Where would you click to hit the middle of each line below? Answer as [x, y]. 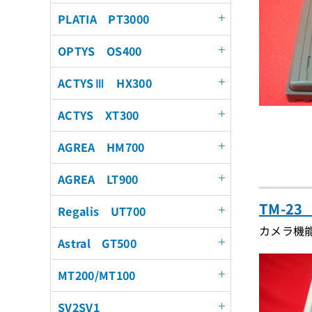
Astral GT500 [97, 243]
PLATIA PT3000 [104, 19]
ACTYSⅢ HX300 [105, 83]
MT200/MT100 [97, 275]
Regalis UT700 [102, 211]
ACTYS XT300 [99, 115]
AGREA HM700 [101, 147]
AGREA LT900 [98, 179]
